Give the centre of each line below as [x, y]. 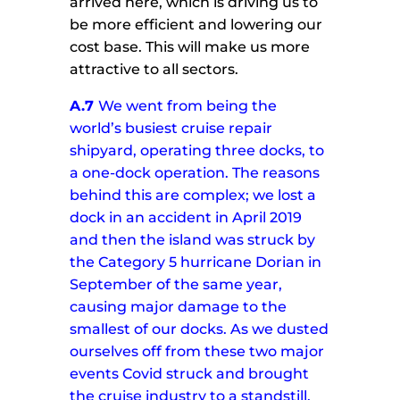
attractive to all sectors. [154, 70]
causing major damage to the [179, 307]
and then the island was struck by [193, 240]
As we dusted [280, 329]
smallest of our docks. [149, 329]
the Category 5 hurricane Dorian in [196, 262]
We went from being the [188, 106]
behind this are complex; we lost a [193, 196]
